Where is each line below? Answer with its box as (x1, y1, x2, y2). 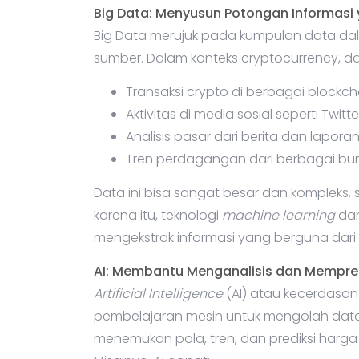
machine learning (222, 206, 335, 225)
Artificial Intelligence (94, 284, 223, 304)
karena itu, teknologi (94, 206, 222, 225)
